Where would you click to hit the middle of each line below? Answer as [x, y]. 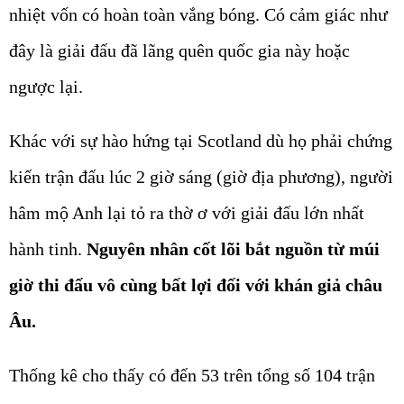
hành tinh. [46, 248]
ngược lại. [46, 86]
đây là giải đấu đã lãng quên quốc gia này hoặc [179, 50]
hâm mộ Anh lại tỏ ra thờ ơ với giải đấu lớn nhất [187, 212]
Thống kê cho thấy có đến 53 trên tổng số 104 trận [192, 375]
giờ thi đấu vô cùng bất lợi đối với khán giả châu [196, 285]
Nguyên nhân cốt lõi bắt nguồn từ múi [231, 248]
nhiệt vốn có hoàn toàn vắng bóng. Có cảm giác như [198, 14]
